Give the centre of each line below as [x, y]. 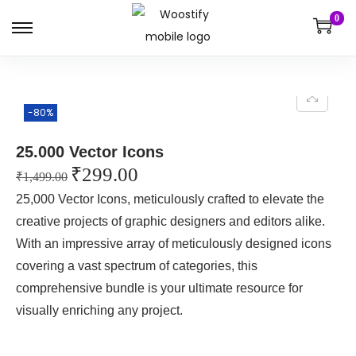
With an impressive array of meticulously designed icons [174, 244]
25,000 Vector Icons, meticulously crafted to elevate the [170, 199]
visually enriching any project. [99, 310]
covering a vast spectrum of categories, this [137, 266]
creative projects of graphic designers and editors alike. [170, 221]
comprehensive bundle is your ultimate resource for [159, 288]
